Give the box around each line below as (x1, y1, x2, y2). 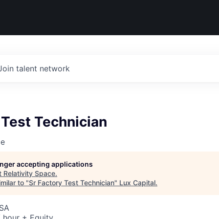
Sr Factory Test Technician (29, 178, 114, 187)
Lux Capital (119, 178, 155, 187)
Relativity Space (3, 169, 55, 177)
